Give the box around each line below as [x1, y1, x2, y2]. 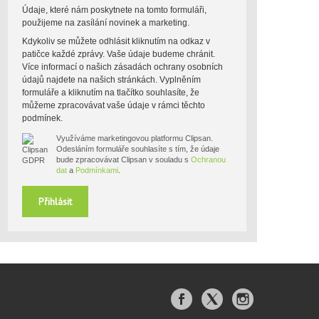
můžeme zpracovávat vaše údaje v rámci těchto [22, 100, 205, 110]
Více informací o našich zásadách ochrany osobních [22, 62, 223, 72]
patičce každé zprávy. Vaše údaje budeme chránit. [22, 49, 215, 59]
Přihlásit [38, 195, 72, 208]
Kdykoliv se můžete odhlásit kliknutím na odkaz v [22, 36, 210, 46]
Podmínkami [75, 166, 118, 174]
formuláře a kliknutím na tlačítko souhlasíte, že [22, 88, 199, 98]
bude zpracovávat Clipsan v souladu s [56, 155, 191, 164]
